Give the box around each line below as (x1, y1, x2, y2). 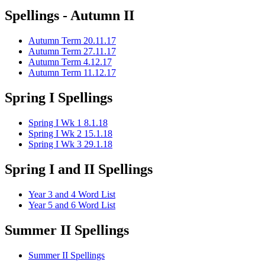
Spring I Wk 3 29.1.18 (28, 139, 112, 150)
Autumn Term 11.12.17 (28, 67, 116, 78)
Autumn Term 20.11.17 (28, 35, 116, 46)
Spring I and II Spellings (5, 161, 153, 177)
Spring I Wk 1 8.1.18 (28, 118, 108, 128)
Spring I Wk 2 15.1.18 (28, 128, 112, 139)
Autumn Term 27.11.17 (28, 46, 116, 57)
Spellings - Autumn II (5, 8, 134, 24)
